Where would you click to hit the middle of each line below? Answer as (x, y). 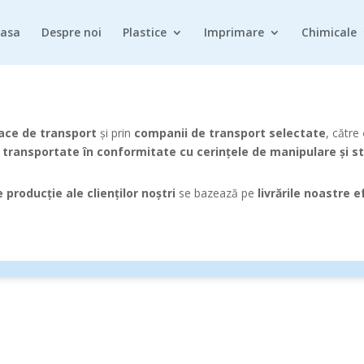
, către (344, 133)
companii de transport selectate (230, 133)
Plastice (145, 32)
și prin (115, 133)
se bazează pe (217, 193)
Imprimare (234, 32)
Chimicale (329, 32)
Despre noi (71, 32)
